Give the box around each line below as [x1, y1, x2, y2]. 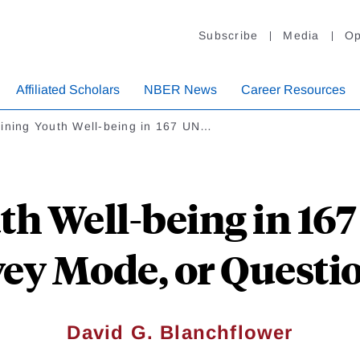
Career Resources [241, 83, 346, 97]
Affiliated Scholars [16, 83, 120, 97]
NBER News [144, 83, 217, 97]
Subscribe [198, 29, 259, 43]
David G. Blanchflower [67, 321, 293, 344]
